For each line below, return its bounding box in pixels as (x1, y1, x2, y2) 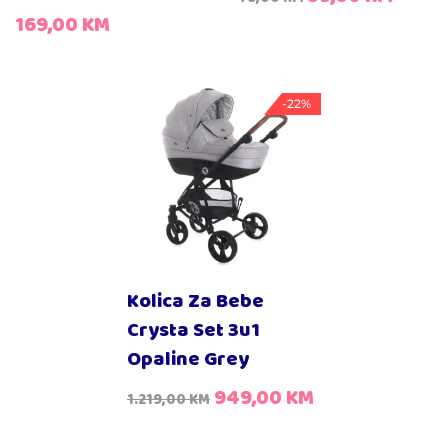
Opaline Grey (127, 344, 249, 376)
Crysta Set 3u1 (127, 315, 260, 347)
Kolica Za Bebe (127, 286, 264, 318)
